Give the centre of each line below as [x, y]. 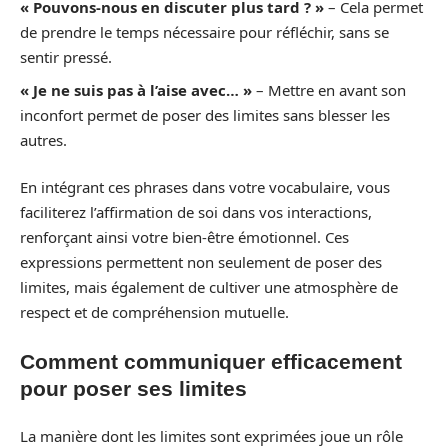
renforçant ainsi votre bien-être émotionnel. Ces [184, 237]
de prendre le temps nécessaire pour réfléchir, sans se [204, 32]
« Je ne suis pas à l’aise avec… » [136, 89]
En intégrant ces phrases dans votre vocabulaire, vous [205, 187]
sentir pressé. [66, 57]
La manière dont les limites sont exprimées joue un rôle [211, 436]
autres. [43, 139]
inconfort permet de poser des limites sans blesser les [205, 114]
